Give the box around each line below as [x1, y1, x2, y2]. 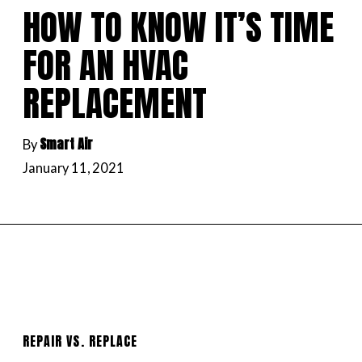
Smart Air [39, 133, 93, 154]
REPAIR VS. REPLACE [22, 330, 138, 351]
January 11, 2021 [22, 159, 124, 175]
